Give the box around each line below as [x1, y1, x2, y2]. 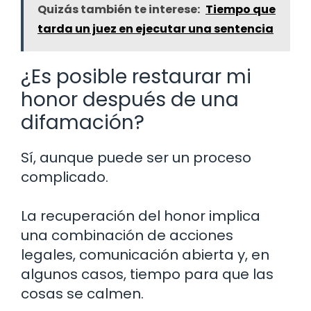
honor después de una [21, 86, 239, 114]
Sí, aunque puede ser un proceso [21, 148, 251, 168]
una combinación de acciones [21, 226, 233, 246]
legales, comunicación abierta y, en [21, 245, 269, 265]
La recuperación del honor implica [21, 206, 260, 226]
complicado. [21, 167, 108, 187]
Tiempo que [205, 1, 276, 18]
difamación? [21, 109, 144, 137]
